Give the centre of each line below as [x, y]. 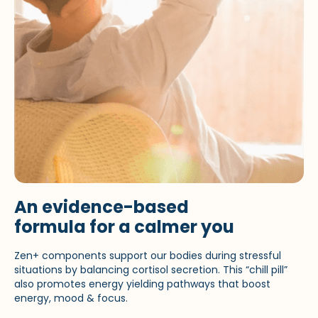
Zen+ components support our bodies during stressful [148, 255]
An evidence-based [102, 207]
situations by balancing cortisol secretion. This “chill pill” [151, 269]
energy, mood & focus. [71, 298]
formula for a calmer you [124, 226]
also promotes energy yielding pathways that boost [142, 284]
